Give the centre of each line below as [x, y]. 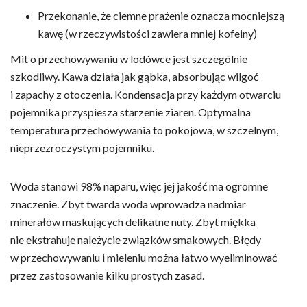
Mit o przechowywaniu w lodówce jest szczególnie [129, 58]
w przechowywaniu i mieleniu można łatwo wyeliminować [144, 257]
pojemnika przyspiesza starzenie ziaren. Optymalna [131, 112]
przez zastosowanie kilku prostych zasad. [107, 275]
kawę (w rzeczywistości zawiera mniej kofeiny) [147, 33]
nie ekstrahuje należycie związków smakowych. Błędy [136, 239]
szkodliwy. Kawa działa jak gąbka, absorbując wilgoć [134, 76]
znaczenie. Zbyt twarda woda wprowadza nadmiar [128, 204]
